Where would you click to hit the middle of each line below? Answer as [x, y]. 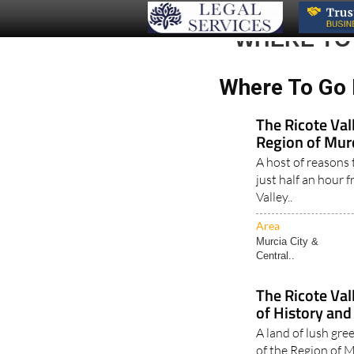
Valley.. [275, 196]
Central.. [276, 255]
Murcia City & [288, 241]
